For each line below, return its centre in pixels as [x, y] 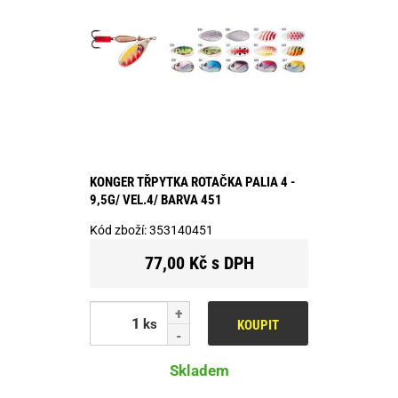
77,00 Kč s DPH [199, 263]
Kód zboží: [119, 230]
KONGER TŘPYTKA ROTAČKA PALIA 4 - [192, 182]
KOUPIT [258, 325]
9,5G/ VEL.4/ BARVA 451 [156, 199]
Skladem [199, 370]
